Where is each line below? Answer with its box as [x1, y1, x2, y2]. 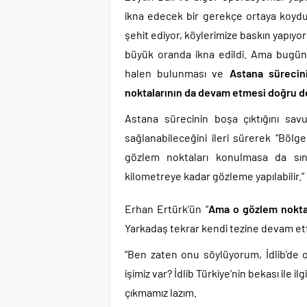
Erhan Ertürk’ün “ [125, 202, 208, 215]
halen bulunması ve [125, 66, 230, 79]
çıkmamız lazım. [125, 286, 197, 299]
